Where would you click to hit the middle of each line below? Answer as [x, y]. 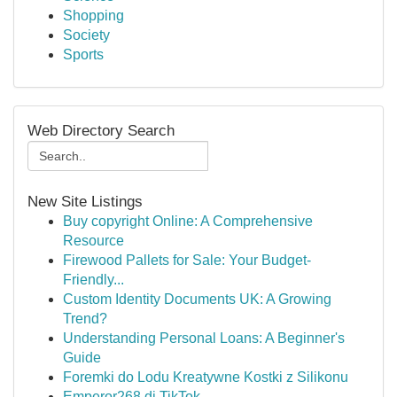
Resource [93, 241]
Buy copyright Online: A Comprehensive [188, 221]
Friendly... [93, 280]
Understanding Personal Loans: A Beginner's [204, 338]
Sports [83, 54]
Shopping [93, 16]
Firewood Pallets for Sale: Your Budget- [187, 260]
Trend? [85, 319]
